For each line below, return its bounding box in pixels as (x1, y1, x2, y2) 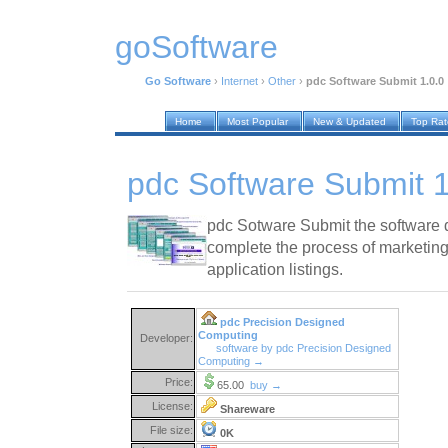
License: (152, 399, 193, 412)
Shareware (220, 402, 275, 415)
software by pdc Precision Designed (216, 341, 391, 354)
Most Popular (227, 116, 288, 128)
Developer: (140, 331, 193, 344)
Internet (221, 75, 258, 88)
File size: (150, 423, 193, 436)
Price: (165, 375, 193, 388)
